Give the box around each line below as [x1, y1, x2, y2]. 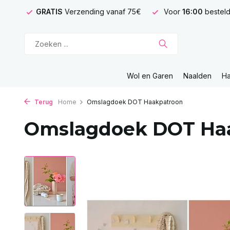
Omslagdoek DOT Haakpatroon [87, 98, 183, 106]
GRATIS [36, 7, 65, 16]
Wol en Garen [127, 71, 173, 80]
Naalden [183, 71, 212, 80]
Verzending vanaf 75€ [65, 7, 141, 16]
